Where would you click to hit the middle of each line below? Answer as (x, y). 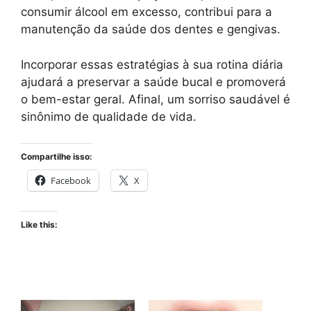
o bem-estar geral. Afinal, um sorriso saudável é (155, 99)
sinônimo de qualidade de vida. (109, 116)
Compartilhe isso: (57, 157)
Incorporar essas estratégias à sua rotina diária (152, 64)
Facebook (71, 181)
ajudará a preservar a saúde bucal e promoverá (153, 82)
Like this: (39, 225)
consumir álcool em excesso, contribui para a (146, 12)
